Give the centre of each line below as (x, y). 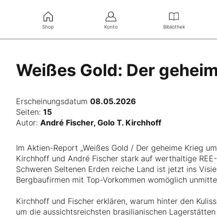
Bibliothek (174, 26)
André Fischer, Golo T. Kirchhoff (101, 123)
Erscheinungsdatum (53, 101)
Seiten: (30, 112)
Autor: (28, 123)
